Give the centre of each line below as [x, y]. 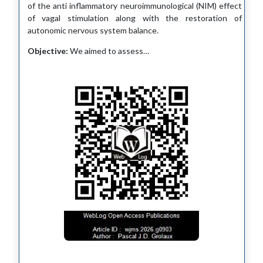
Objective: [48, 50]
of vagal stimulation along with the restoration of [134, 18]
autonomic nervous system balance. [93, 30]
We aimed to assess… [108, 50]
